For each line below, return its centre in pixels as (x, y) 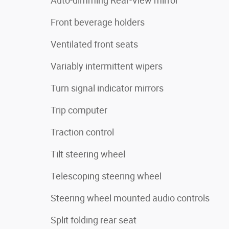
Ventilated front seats (94, 44)
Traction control (82, 132)
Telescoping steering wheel (106, 176)
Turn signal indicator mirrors (107, 88)
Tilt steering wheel (88, 154)
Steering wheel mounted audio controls (130, 198)
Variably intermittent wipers (107, 66)
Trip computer (79, 110)
